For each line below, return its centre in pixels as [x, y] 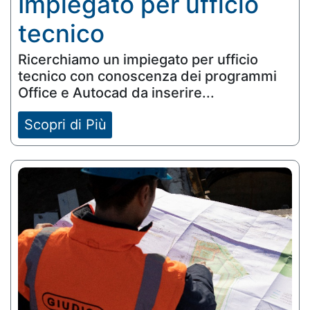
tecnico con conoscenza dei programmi [147, 76]
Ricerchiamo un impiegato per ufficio [138, 59]
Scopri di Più [65, 125]
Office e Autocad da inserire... [116, 92]
